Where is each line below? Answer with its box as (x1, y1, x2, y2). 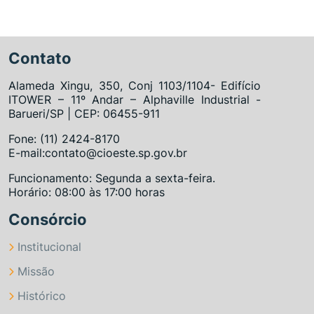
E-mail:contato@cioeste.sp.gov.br (8, 145, 187, 160)
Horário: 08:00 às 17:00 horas (8, 184, 165, 199)
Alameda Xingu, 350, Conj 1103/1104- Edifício (8, 78, 261, 93)
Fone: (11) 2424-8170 (8, 131, 120, 146)
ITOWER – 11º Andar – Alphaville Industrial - (8, 92, 261, 107)
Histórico (18, 288, 66, 303)
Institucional (18, 239, 81, 254)
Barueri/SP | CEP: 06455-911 (8, 106, 160, 121)
